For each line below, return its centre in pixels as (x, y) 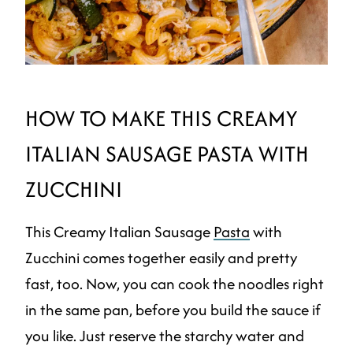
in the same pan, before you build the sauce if (173, 309)
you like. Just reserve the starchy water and (165, 335)
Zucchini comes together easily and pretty (161, 257)
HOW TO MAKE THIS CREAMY (161, 118)
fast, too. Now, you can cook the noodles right (175, 283)
